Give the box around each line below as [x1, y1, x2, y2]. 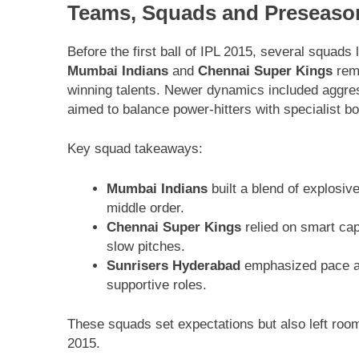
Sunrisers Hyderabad [106, 257, 240, 273]
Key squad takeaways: [67, 141, 203, 157]
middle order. [106, 200, 184, 216]
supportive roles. [106, 276, 207, 292]
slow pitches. [106, 238, 185, 254]
